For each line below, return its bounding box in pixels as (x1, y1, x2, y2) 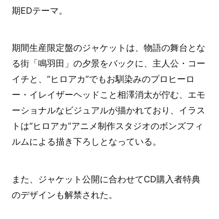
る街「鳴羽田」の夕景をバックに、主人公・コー (11, 58, 205, 69)
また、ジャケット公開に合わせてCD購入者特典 (11, 174, 200, 185)
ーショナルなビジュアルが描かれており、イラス (11, 105, 205, 116)
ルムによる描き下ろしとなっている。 (11, 136, 161, 147)
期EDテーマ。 (11, 5, 67, 16)
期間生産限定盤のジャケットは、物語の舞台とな (11, 43, 205, 53)
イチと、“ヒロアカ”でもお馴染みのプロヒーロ (11, 74, 195, 85)
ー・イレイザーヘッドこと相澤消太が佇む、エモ (11, 89, 205, 100)
